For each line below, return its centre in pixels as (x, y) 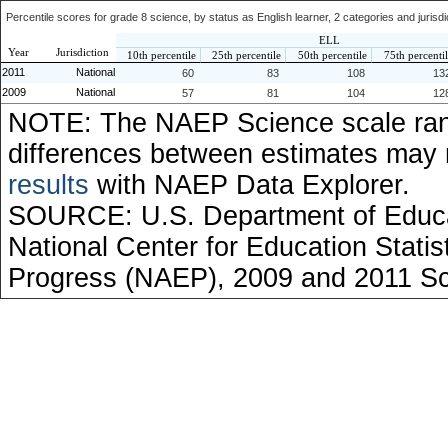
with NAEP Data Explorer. (249, 185)
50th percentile (332, 55)
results (48, 185)
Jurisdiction (82, 52)
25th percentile (246, 55)
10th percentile (161, 55)
